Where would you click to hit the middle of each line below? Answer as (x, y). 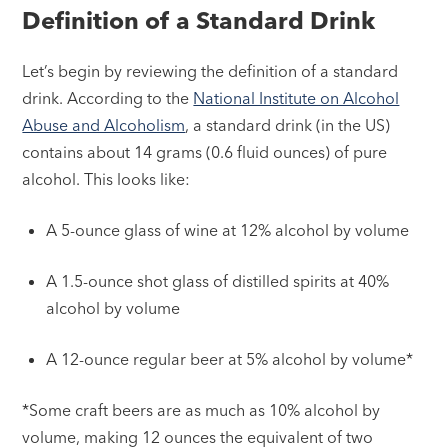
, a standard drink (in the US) (288, 125)
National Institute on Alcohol (296, 98)
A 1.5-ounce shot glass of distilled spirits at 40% (218, 281)
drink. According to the (108, 98)
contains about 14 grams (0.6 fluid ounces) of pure (205, 152)
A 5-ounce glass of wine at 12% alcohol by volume (228, 230)
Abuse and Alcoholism (104, 125)
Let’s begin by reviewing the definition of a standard (210, 71)
